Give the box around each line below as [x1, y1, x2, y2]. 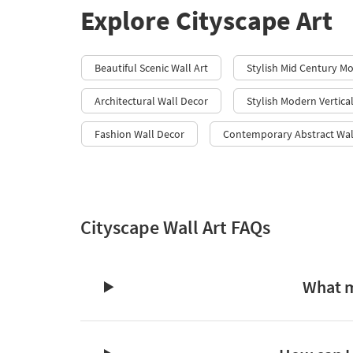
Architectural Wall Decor [95, 94, 208, 109]
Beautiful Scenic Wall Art [95, 61, 208, 76]
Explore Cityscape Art [80, 4, 333, 38]
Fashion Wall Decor [95, 127, 184, 142]
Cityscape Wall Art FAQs [80, 215, 270, 240]
